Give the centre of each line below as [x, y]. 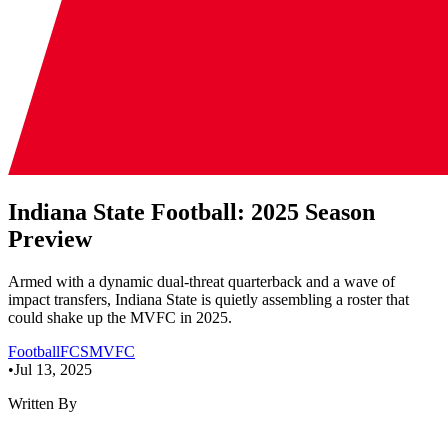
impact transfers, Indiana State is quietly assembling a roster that [208, 299]
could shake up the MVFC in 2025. [120, 317]
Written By [42, 403]
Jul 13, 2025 [53, 369]
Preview [50, 238]
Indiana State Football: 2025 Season [191, 211]
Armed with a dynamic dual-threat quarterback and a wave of [201, 281]
